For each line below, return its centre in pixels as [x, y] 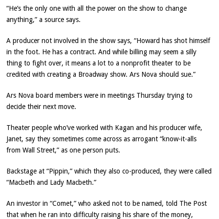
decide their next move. [42, 107]
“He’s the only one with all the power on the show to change [97, 9]
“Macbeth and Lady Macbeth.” [52, 183]
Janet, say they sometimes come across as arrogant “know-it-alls [102, 139]
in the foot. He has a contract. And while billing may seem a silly [102, 52]
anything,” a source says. [44, 20]
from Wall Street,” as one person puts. [64, 150]
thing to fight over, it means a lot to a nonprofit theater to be [99, 63]
